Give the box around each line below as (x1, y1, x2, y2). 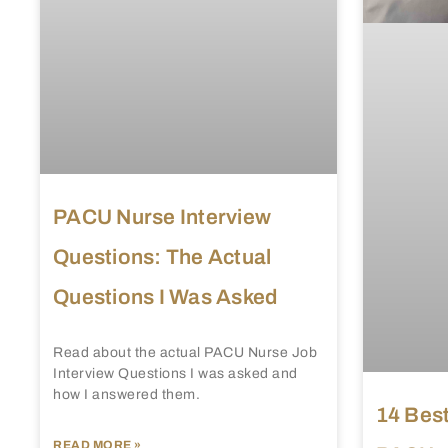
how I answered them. (53, 387, 200, 403)
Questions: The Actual (53, 246, 272, 269)
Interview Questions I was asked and (53, 366, 298, 382)
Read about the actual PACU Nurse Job (53, 345, 317, 361)
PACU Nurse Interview (53, 206, 271, 229)
